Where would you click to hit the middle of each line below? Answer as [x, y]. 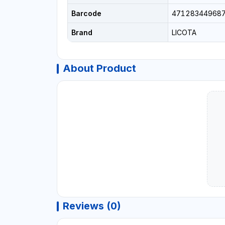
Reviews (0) [92, 206]
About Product [99, 69]
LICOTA [184, 33]
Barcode [86, 14]
